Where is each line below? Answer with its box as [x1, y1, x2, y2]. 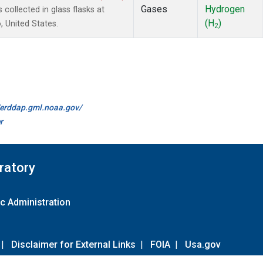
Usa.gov [185, 238, 221, 250]
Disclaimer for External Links [11, 238, 136, 250]
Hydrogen [205, 4, 245, 15]
